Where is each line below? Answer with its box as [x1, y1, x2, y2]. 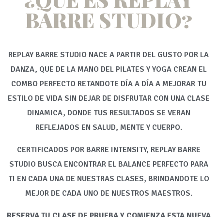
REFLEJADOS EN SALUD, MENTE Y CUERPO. [35, 123, 182, 132]
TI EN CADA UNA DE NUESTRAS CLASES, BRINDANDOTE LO [8, 174, 209, 184]
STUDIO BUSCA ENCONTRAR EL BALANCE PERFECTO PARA [9, 159, 208, 169]
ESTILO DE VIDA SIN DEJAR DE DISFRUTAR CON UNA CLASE [7, 93, 210, 103]
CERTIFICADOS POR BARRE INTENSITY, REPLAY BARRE [16, 145, 201, 155]
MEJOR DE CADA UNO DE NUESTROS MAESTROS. [25, 188, 192, 198]
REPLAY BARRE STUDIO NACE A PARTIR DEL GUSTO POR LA [8, 50, 209, 60]
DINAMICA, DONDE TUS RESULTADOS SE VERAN [27, 108, 190, 118]
